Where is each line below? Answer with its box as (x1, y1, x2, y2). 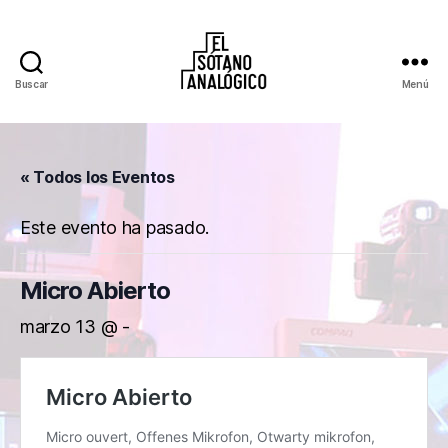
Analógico (222, 134, 307, 156)
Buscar (14, 77, 49, 90)
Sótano (222, 112, 282, 134)
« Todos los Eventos (20, 166, 175, 187)
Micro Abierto (20, 275, 171, 305)
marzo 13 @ (20, 315, 123, 337)
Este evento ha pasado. (20, 216, 210, 238)
